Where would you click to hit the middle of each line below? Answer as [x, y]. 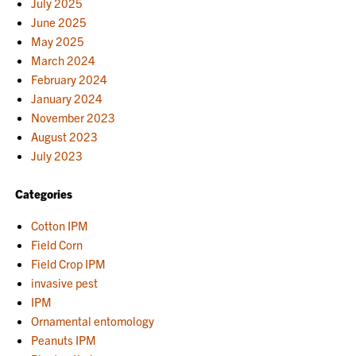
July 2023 [57, 155]
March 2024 [64, 60]
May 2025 [58, 41]
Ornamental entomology [93, 320]
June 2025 [59, 21]
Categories [44, 193]
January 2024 [67, 98]
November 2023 [74, 117]
